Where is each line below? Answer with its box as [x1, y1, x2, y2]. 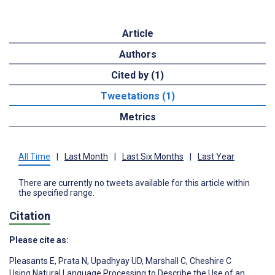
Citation [9, 209, 50, 222]
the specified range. [18, 188, 95, 198]
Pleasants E [9, 255, 55, 266]
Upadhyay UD [89, 255, 142, 266]
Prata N [56, 255, 87, 266]
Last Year [198, 152, 234, 162]
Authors [118, 48, 157, 61]
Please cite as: [9, 234, 69, 245]
